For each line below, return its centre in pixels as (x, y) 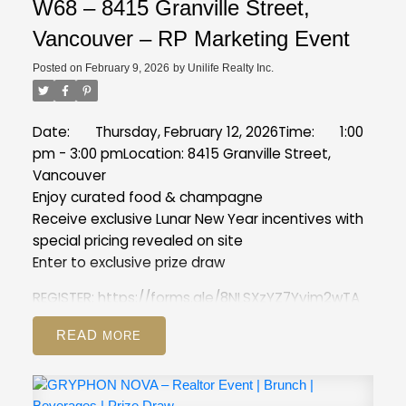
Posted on (58, 68)
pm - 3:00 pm (77, 154)
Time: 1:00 (320, 132)
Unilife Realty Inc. (230, 68)
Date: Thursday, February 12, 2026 (155, 132)
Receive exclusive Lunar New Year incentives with (198, 219)
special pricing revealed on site (137, 241)
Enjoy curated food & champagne (147, 198)
